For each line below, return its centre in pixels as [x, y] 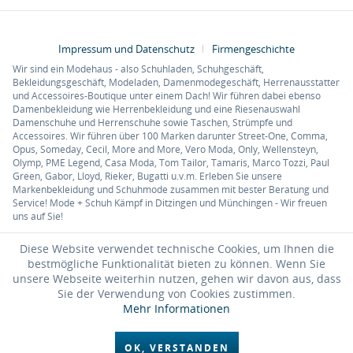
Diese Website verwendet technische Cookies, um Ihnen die [176, 249]
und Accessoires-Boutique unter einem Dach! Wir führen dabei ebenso [167, 96]
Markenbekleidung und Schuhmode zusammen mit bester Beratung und [171, 190]
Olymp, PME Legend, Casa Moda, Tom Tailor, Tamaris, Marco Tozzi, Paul [171, 163]
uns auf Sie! [38, 217]
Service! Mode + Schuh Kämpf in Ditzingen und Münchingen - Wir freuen [170, 203]
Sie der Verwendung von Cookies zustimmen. [176, 294]
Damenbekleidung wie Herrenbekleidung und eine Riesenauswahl [156, 110]
